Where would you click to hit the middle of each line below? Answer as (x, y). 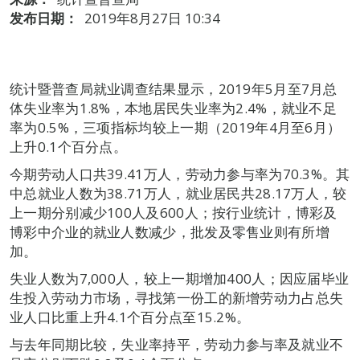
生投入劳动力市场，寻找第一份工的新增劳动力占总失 (177, 298)
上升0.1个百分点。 (68, 147)
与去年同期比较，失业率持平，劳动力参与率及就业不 (177, 344)
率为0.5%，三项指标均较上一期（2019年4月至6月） (176, 127)
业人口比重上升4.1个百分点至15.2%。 (130, 317)
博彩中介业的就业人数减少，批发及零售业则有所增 (170, 232)
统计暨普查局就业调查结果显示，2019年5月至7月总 (174, 89)
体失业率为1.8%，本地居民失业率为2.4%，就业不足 (174, 108)
